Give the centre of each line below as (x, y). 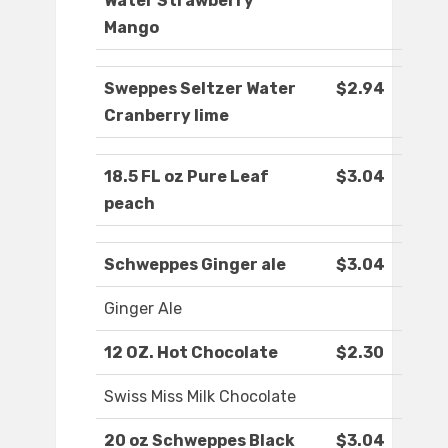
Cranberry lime (166, 116)
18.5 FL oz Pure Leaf (186, 177)
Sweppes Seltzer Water (200, 89)
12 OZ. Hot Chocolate (191, 353)
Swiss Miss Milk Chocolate (200, 397)
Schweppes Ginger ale (195, 265)
